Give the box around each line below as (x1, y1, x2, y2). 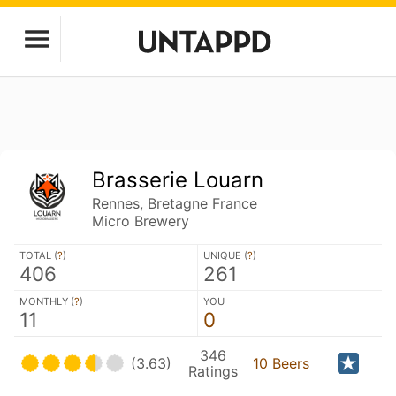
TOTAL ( (19, 248, 57, 262)
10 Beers (253, 354, 309, 372)
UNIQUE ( (203, 248, 247, 262)
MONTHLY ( (19, 294, 74, 308)
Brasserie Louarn (92, 167, 264, 193)
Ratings (188, 362, 238, 380)
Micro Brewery (92, 212, 190, 230)
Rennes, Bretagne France (92, 194, 258, 212)
